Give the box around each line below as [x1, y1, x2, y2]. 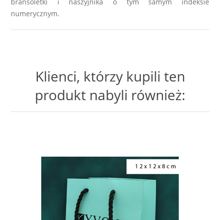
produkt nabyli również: [35, 85, 185, 104]
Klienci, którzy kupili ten [35, 66, 185, 85]
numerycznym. [11, 8, 60, 18]
